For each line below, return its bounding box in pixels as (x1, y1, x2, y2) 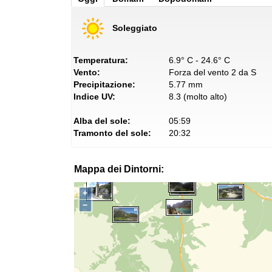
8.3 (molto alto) (168, 92, 227, 102)
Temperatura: (73, 55, 128, 66)
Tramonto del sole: (73, 128, 151, 138)
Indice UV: (73, 92, 115, 102)
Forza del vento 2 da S (168, 67, 256, 78)
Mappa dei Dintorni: (74, 164, 164, 175)
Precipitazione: (73, 80, 135, 90)
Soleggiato (112, 22, 157, 33)
